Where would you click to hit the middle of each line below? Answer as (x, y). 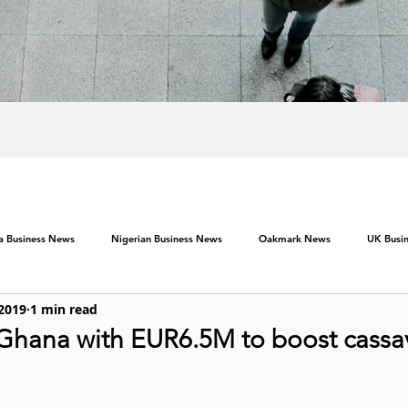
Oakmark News (295, 238)
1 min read (64, 309)
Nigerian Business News (167, 238)
